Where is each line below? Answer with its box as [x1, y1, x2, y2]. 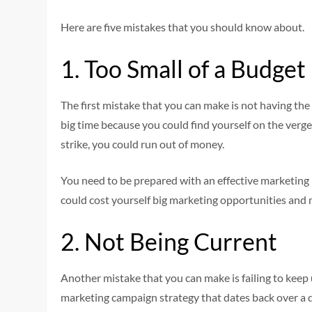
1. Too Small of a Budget [61, 54, 306, 83]
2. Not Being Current [61, 227, 278, 256]
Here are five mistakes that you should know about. [61, 20, 305, 33]
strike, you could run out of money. [61, 137, 225, 150]
